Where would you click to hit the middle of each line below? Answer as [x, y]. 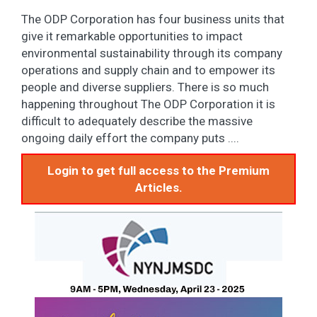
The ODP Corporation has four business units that [153, 19]
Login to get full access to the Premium [158, 170]
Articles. [158, 187]
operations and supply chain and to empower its [148, 70]
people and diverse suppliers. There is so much [145, 87]
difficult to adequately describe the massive [137, 121]
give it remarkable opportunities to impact [132, 36]
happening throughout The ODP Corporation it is [148, 104]
